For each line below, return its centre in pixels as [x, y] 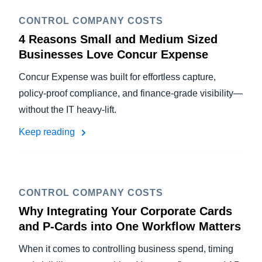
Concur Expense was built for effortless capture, [117, 77]
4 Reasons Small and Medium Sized [118, 39]
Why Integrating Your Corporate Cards [125, 211]
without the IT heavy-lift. [69, 110]
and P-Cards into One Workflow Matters [130, 226]
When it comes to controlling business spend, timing [126, 249]
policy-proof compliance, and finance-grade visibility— [131, 93]
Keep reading [48, 132]
